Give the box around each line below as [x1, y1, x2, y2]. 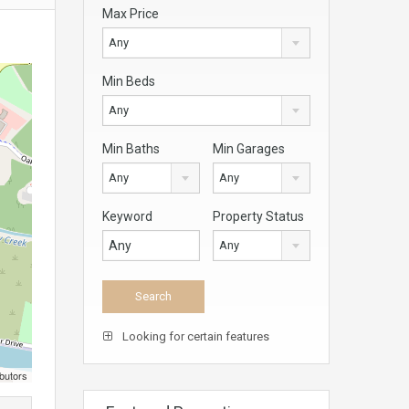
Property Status [213, 208, 304, 224]
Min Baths [102, 141, 160, 156]
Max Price [102, 5, 159, 21]
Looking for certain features [120, 329, 269, 343]
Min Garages [213, 141, 285, 156]
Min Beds [102, 73, 155, 89]
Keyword [102, 208, 152, 224]
